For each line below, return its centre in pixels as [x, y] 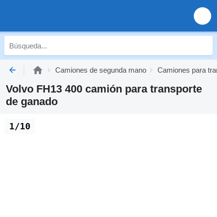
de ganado [32, 101]
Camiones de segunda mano [101, 70]
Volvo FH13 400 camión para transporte [104, 89]
